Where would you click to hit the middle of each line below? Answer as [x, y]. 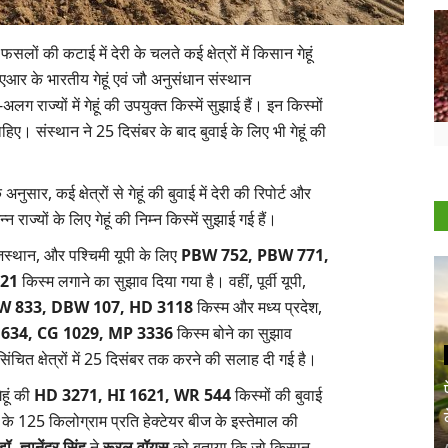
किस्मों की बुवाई [276, 395]
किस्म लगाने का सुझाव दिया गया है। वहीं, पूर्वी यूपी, [162, 281]
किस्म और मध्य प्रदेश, [257, 307]
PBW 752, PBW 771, [255, 255]
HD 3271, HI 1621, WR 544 [132, 395]
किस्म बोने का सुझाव [232, 333]
